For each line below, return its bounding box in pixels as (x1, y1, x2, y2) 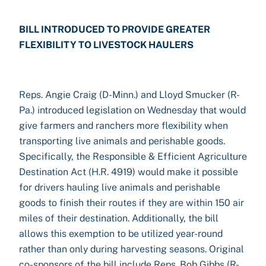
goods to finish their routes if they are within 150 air (19, 197, 244, 208)
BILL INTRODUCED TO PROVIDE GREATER (19, 24, 210, 35)
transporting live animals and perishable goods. (19, 135, 225, 147)
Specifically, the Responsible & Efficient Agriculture (19, 151, 247, 162)
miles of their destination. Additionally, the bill (19, 213, 218, 224)
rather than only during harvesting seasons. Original (19, 243, 244, 255)
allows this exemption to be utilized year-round (19, 228, 223, 239)
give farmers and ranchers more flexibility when (19, 120, 228, 131)
